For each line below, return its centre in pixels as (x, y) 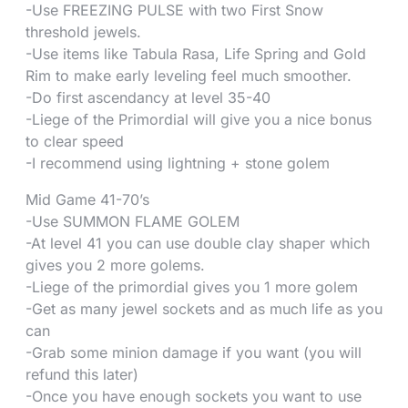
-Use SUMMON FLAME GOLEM (133, 221)
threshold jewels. (83, 31)
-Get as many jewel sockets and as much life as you (204, 308)
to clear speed (75, 141)
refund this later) (82, 374)
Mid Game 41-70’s (87, 199)
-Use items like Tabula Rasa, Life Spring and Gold (196, 53)
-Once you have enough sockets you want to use (194, 396)
